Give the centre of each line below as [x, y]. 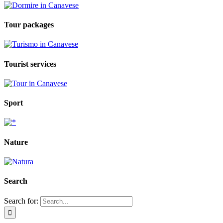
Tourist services [30, 64]
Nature [16, 142]
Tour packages [29, 24]
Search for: [21, 201]
